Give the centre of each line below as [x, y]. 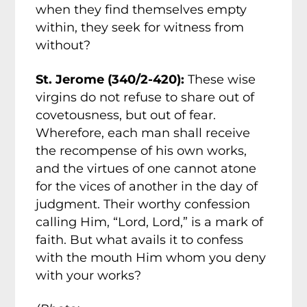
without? [63, 46]
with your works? [89, 275]
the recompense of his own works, [142, 150]
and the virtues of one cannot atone [146, 168]
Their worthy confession [177, 204]
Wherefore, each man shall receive [143, 133]
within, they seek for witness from [140, 28]
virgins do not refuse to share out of [145, 97]
